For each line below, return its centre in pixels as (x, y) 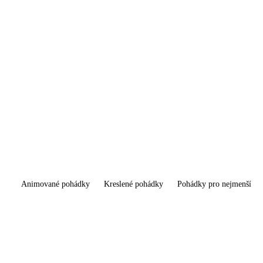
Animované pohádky (55, 184)
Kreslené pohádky (134, 184)
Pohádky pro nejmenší (214, 184)
